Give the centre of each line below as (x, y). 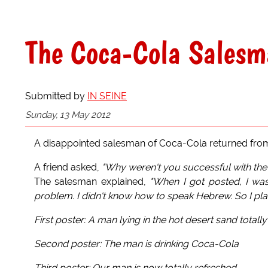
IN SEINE (107, 96)
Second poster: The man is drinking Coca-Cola (136, 243)
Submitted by (56, 96)
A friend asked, (68, 167)
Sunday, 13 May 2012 (68, 115)
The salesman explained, (92, 181)
